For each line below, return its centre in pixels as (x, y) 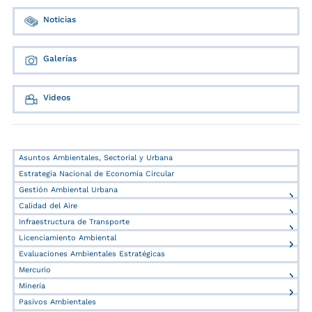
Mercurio (35, 270)
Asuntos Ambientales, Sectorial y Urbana (96, 158)
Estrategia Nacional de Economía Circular (96, 174)
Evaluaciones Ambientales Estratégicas (92, 254)
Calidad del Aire (48, 206)
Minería (32, 286)
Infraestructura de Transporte (74, 222)
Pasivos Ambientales (57, 302)
